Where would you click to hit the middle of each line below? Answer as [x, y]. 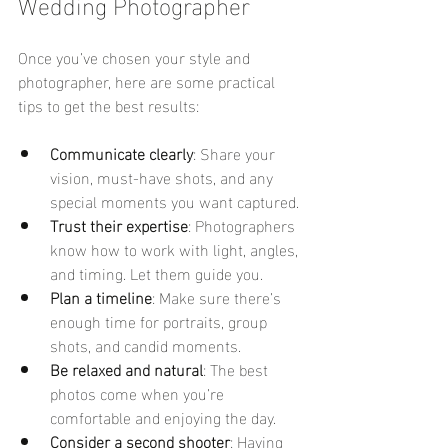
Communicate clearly [121, 152]
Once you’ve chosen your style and [136, 56]
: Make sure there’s [218, 296]
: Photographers [243, 224]
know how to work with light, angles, [176, 248]
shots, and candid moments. [145, 344]
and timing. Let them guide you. [156, 272]
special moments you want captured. [174, 200]
